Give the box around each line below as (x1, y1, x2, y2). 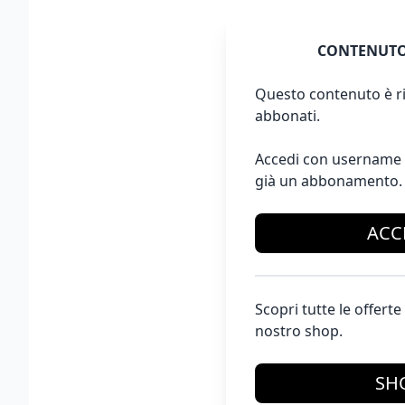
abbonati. (255, 106, 320, 127)
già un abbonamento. (255, 171, 402, 192)
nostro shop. (255, 321, 343, 342)
